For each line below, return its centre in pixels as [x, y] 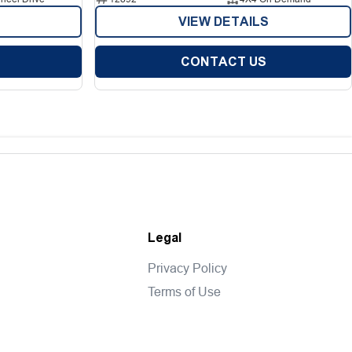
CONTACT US [223, 62]
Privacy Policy [188, 268]
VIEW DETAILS [223, 22]
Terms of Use [185, 291]
